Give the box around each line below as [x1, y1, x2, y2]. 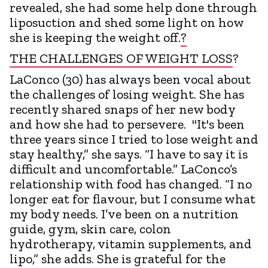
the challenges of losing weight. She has [10, 86, 244, 102]
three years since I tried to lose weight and [10, 130, 258, 147]
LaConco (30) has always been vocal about [10, 71, 251, 87]
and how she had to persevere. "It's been [10, 115, 245, 132]
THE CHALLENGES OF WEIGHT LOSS [10, 50, 233, 66]
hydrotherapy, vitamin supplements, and [10, 235, 252, 252]
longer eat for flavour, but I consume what [10, 190, 255, 207]
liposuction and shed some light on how [10, 14, 243, 31]
